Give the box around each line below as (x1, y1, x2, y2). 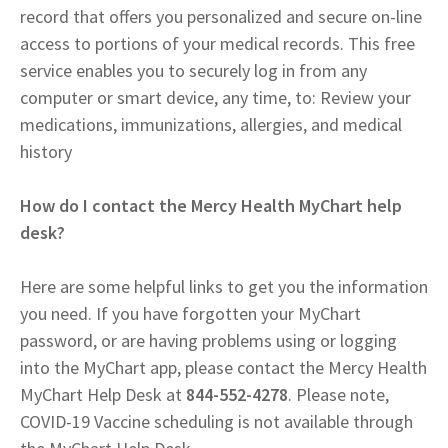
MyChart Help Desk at (20, 382, 186, 406)
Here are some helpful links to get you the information (20, 274, 428, 298)
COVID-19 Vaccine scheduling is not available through (20, 409, 413, 433)
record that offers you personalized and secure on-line (20, 4, 422, 28)
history (20, 139, 72, 163)
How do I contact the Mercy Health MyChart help (20, 193, 402, 217)
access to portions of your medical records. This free (20, 31, 415, 55)
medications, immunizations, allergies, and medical (20, 112, 402, 136)
